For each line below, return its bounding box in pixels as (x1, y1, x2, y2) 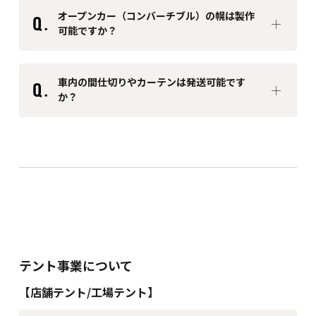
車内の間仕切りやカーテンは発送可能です (57, 75, 245, 90)
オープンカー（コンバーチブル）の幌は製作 (57, 8, 255, 23)
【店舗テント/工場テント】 (18, 284, 159, 301)
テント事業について (18, 256, 133, 275)
